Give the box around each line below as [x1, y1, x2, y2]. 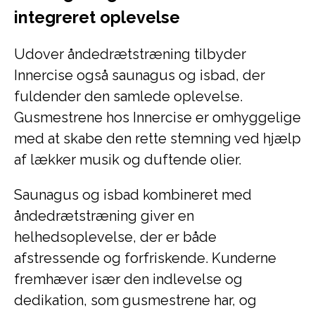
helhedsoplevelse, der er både [14, 229, 217, 245]
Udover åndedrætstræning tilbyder [14, 46, 246, 63]
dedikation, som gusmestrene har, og [14, 292, 257, 309]
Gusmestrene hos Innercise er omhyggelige [14, 109, 301, 126]
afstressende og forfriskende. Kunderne [14, 250, 276, 266]
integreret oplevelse [14, 8, 180, 27]
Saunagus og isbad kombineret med [14, 186, 252, 203]
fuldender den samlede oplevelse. [14, 88, 243, 105]
